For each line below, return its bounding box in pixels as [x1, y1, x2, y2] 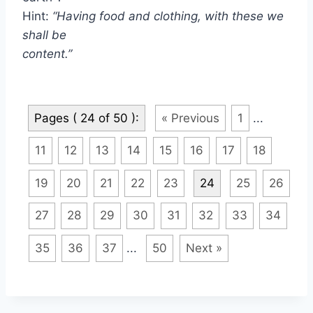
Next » [185, 240, 222, 255]
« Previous [161, 110, 219, 125]
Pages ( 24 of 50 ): [34, 110, 139, 125]
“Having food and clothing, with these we [49, 8, 284, 23]
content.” [22, 46, 289, 61]
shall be [22, 27, 66, 42]
